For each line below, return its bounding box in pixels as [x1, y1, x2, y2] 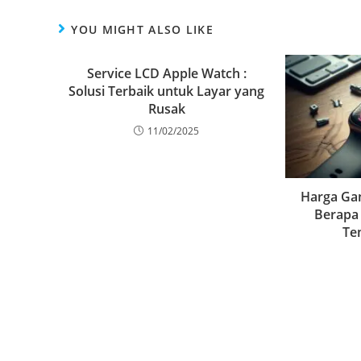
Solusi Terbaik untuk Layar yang [68, 81, 265, 100]
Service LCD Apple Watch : [86, 64, 247, 82]
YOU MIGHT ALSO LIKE [71, 21, 214, 37]
